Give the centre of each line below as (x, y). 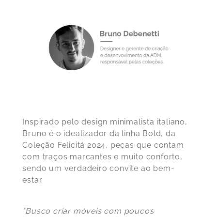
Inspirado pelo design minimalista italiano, (105, 122)
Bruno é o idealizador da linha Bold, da (99, 133)
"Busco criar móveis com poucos (88, 211)
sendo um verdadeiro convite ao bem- (99, 168)
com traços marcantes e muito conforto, (102, 156)
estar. (33, 180)
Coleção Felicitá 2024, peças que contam (103, 145)
